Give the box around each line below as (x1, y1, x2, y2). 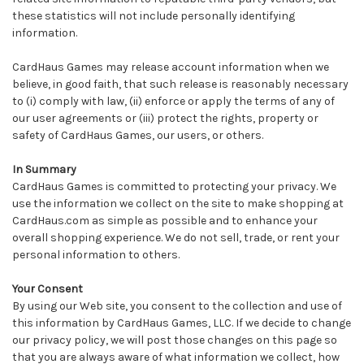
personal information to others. (12, 248, 180, 262)
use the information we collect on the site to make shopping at (12, 197, 344, 210)
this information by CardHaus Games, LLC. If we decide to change (12, 316, 351, 330)
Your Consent (12, 282, 83, 296)
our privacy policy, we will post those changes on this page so (12, 333, 337, 347)
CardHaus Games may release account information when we (12, 60, 329, 74)
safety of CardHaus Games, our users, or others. (12, 128, 266, 142)
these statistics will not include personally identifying (12, 9, 295, 23)
